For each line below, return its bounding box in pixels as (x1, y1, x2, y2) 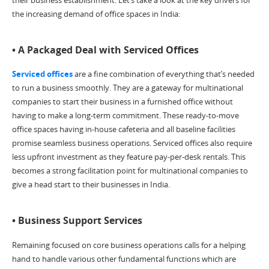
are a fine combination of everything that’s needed (74, 68, 255, 80)
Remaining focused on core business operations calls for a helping (12, 239, 246, 250)
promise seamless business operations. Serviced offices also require (12, 138, 252, 149)
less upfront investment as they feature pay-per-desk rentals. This (12, 151, 246, 163)
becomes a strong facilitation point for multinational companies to (12, 165, 248, 177)
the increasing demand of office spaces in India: (12, 8, 180, 19)
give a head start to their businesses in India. (12, 179, 170, 190)
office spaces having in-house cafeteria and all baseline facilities (12, 124, 235, 135)
